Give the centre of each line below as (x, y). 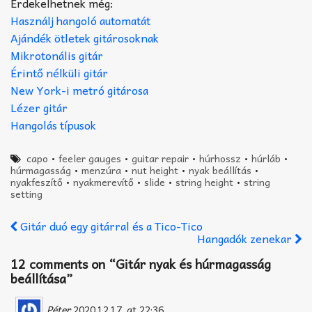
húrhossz (220, 158)
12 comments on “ (63, 263)
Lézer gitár (39, 107)
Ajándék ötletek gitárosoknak (85, 37)
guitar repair (161, 158)
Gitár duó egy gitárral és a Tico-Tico (110, 225)
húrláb (266, 158)
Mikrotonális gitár (57, 55)
